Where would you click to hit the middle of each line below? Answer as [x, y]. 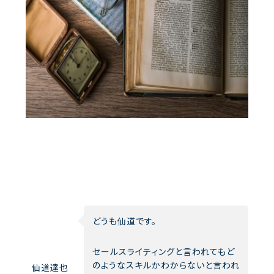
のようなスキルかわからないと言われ [166, 265]
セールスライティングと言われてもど [164, 251]
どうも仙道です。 [124, 220]
